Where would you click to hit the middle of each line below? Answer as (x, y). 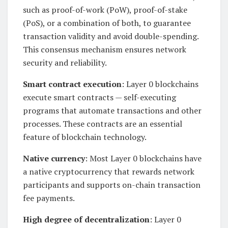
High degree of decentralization (86, 220)
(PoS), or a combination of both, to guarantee (107, 23)
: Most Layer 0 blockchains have (143, 159)
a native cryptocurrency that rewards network (109, 172)
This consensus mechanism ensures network (105, 50)
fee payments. (49, 198)
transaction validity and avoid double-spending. (111, 36)
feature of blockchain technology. (85, 137)
